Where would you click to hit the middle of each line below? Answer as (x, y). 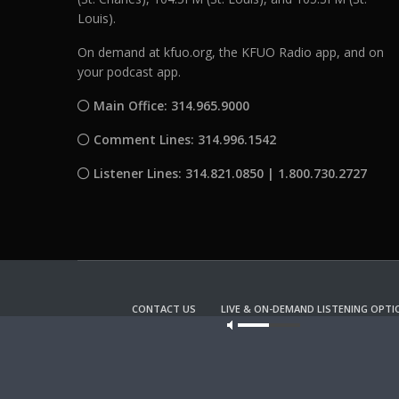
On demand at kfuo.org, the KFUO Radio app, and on (231, 52)
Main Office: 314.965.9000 (170, 105)
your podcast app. (130, 71)
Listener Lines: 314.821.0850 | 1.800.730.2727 (229, 173)
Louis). (97, 18)
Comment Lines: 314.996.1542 (183, 139)
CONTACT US (163, 308)
